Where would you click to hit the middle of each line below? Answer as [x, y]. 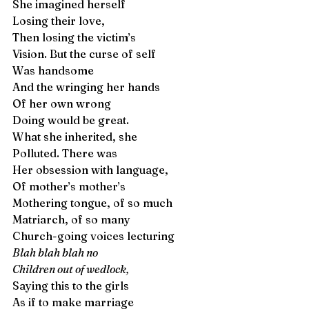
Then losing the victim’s [74, 37]
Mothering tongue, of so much [94, 203]
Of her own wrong [62, 103]
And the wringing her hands [88, 87]
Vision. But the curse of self [86, 54]
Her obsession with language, [90, 170]
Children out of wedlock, [71, 269]
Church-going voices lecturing [93, 236]
